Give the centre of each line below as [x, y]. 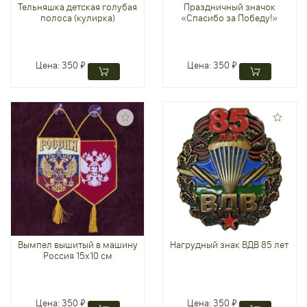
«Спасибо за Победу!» [230, 18]
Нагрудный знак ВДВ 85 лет [230, 245]
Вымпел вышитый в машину [77, 245]
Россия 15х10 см [77, 256]
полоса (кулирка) [77, 18]
